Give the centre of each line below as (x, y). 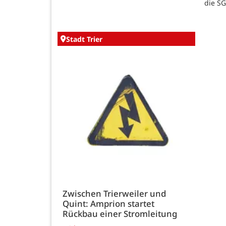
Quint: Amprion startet (108, 203)
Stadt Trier (84, 39)
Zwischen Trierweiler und (114, 193)
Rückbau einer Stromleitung (120, 213)
